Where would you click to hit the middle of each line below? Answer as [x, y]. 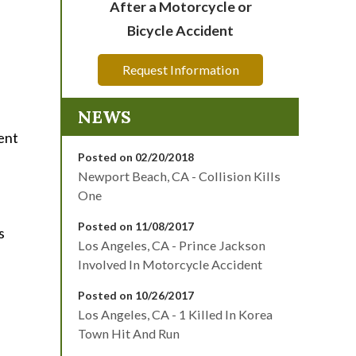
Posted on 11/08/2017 [136, 226]
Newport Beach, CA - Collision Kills [179, 176]
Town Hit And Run [129, 333]
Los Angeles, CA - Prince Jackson [172, 245]
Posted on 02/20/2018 [136, 157]
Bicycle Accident [180, 30]
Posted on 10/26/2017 [136, 295]
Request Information [180, 69]
